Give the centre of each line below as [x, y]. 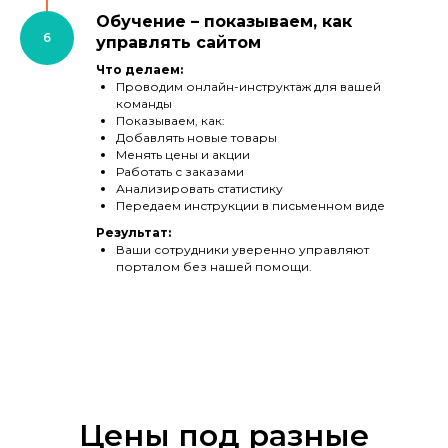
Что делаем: [139, 70]
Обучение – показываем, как [224, 22]
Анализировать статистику [199, 189]
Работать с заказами [180, 172]
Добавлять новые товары [196, 138]
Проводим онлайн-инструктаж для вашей [248, 87]
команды [144, 104]
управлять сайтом [178, 43]
